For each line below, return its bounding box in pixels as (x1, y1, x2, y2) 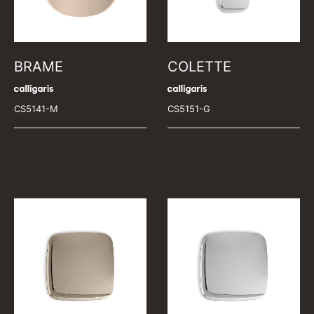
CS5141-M (14, 103, 58, 114)
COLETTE (168, 58, 231, 75)
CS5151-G (168, 103, 210, 114)
